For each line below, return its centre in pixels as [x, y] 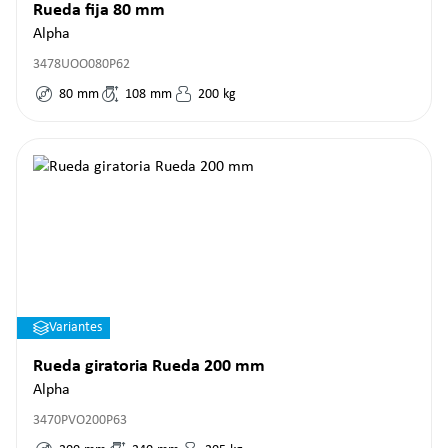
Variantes [75, 327]
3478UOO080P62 [81, 64]
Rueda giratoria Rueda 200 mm [149, 366]
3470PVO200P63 [80, 420]
